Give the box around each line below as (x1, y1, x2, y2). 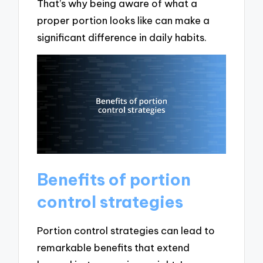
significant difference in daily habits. (37, 31, 207, 43)
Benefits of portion (37, 168, 191, 190)
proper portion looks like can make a (37, 14, 210, 26)
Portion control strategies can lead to (37, 224, 215, 237)
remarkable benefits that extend (37, 241, 190, 254)
